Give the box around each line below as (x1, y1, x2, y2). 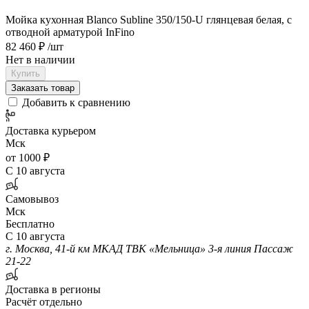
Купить (11, 68, 40, 79)
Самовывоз (6, 192, 59, 205)
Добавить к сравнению (22, 96, 130, 108)
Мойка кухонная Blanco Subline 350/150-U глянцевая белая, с (6, 13, 292, 26)
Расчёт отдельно (6, 295, 82, 308)
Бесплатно (6, 217, 54, 230)
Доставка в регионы (6, 283, 101, 295)
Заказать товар (11, 82, 74, 93)
